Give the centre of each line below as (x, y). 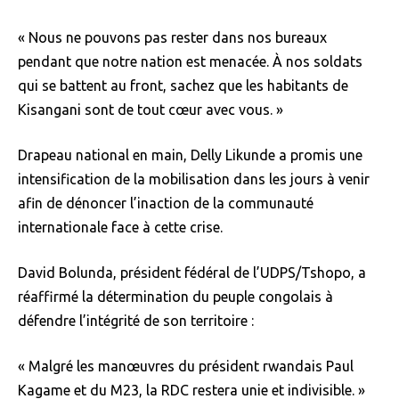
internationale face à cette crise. (120, 227)
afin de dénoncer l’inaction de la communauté (166, 203)
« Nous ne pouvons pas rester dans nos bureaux (172, 37)
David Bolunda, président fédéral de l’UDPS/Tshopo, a (192, 272)
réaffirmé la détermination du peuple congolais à (175, 296)
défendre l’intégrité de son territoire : (136, 320)
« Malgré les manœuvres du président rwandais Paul (186, 366)
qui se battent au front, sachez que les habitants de (183, 85)
